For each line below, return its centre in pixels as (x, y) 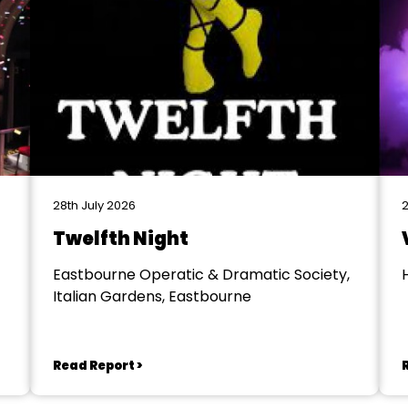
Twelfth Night (120, 239)
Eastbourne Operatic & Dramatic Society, (201, 275)
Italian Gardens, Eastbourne (152, 296)
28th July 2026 (94, 205)
